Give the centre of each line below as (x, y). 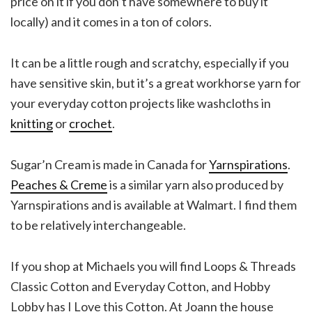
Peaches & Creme (59, 184)
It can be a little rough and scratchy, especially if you (150, 62)
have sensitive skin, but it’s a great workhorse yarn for (156, 83)
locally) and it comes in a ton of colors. (111, 21)
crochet (91, 123)
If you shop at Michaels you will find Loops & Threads (153, 266)
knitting (32, 123)
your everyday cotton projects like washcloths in (141, 103)
